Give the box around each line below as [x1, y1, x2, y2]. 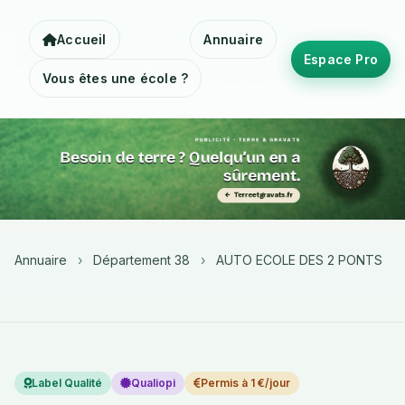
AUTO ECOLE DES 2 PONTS [216, 252, 382, 268]
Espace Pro [304, 51, 378, 67]
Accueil [57, 32, 107, 47]
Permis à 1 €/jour [201, 376, 290, 390]
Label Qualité [32, 376, 102, 390]
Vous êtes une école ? [42, 71, 189, 86]
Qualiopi [131, 376, 175, 390]
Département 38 [93, 252, 190, 268]
